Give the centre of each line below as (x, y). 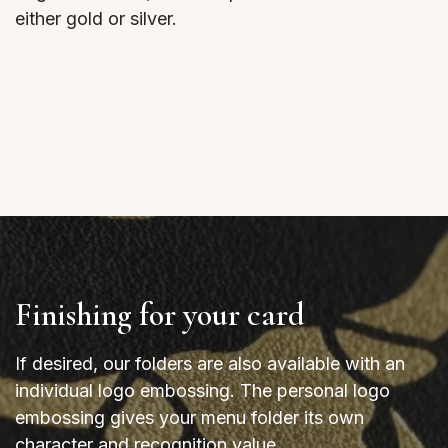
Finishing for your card (160, 315)
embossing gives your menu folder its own (189, 418)
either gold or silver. (96, 19)
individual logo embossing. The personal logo (202, 391)
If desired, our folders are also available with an (210, 364)
